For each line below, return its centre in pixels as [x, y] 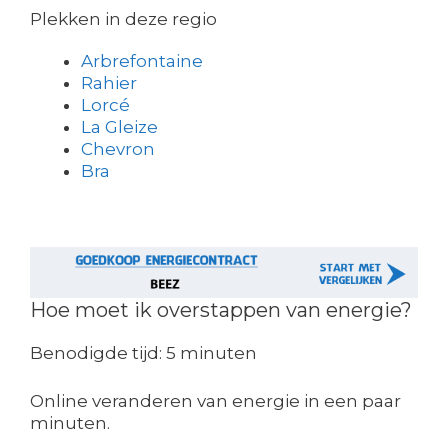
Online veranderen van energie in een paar [215, 400]
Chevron [118, 148]
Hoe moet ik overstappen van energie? [221, 310]
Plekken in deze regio [123, 18]
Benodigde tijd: [98, 353]
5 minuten [211, 353]
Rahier [109, 82]
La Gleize [119, 126]
